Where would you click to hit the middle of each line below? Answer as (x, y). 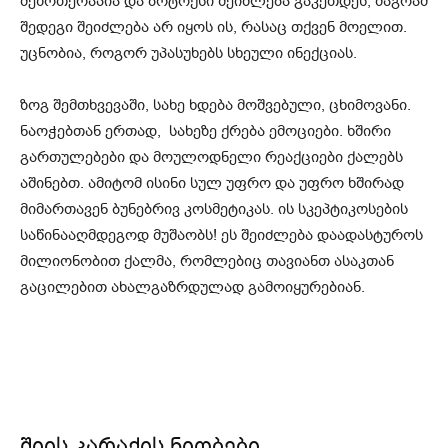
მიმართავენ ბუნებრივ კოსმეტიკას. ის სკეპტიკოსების (214, 209)
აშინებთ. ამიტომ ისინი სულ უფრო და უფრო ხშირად (212, 183)
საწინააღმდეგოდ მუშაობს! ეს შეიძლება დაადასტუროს (221, 235)
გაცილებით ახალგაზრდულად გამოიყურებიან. (192, 287)
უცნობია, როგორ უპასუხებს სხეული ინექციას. (188, 53)
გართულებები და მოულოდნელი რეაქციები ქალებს (211, 157)
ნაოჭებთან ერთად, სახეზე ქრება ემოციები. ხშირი (205, 131)
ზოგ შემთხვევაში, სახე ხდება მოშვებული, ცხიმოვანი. (215, 105)
